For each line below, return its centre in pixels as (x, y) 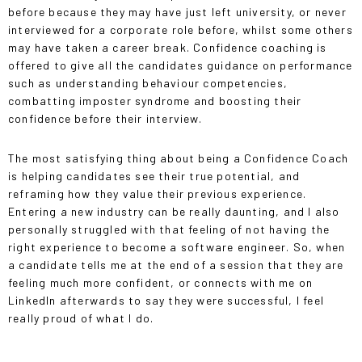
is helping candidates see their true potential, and (154, 175)
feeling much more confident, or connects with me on (161, 282)
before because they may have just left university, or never (177, 11)
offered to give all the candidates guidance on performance (181, 65)
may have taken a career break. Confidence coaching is (168, 47)
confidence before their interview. (105, 118)
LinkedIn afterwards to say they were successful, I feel (166, 300)
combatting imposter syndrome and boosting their (155, 100)
